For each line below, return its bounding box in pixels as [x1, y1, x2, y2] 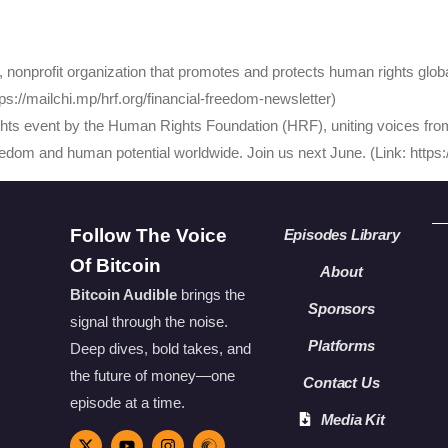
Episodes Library [283, 225, 400, 243]
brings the [176, 285, 245, 303]
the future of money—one [69, 366, 235, 384]
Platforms [308, 336, 375, 354]
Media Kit [320, 410, 385, 428]
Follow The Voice [69, 224, 227, 246]
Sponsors [308, 299, 375, 317]
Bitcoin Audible [69, 285, 177, 303]
